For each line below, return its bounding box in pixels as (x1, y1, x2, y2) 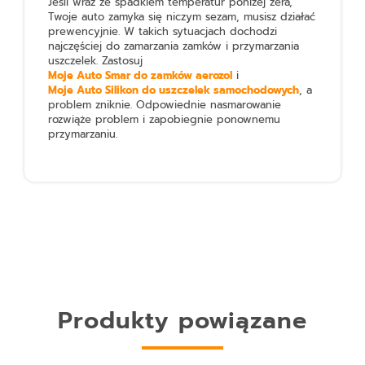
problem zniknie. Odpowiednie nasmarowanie (48, 97, 282, 113)
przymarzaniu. (48, 126, 122, 143)
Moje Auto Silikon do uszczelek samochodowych (48, 82, 300, 99)
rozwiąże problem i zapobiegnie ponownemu (48, 112, 281, 128)
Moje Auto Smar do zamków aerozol (48, 68, 233, 84)
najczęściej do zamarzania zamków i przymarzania (48, 38, 300, 55)
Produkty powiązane (58, 303, 307, 339)
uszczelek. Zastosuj (48, 53, 143, 69)
